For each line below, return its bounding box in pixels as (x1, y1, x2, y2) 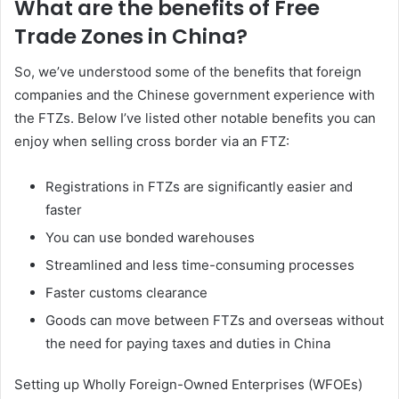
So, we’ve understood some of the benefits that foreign (14, 63, 362, 81)
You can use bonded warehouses (45, 229, 255, 247)
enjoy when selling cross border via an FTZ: (14, 133, 289, 151)
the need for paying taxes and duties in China (45, 335, 330, 353)
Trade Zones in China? (14, 21, 248, 51)
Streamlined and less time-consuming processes (45, 256, 354, 274)
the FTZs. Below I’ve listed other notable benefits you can (14, 110, 376, 127)
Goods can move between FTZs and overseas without (45, 312, 384, 330)
